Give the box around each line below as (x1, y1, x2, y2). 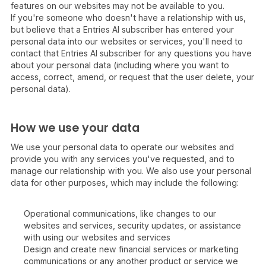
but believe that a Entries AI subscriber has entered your (11, 24, 234, 34)
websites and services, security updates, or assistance (24, 220, 241, 230)
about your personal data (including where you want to (11, 60, 229, 70)
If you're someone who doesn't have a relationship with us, (11, 12, 246, 23)
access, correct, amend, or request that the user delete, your (11, 72, 254, 82)
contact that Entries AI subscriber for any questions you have (11, 48, 252, 58)
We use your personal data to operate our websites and (11, 142, 234, 152)
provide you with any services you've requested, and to (11, 154, 235, 164)
